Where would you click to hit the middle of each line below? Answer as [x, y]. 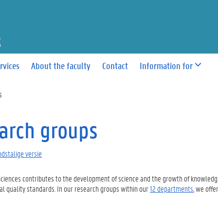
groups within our [125, 189]
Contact [115, 65]
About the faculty [61, 65]
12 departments [172, 189]
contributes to [42, 178]
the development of [90, 178]
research [87, 189]
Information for [166, 65]
